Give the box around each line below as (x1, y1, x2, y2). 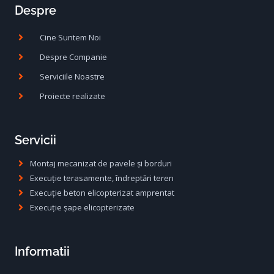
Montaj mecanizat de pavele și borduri (30, 157, 172, 169)
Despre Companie (40, 51, 107, 62)
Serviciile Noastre (40, 70, 105, 82)
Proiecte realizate (40, 90, 105, 102)
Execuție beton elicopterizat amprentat (30, 187, 174, 198)
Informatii (15, 243, 70, 259)
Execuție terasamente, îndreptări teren (30, 172, 174, 183)
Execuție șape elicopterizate (30, 201, 135, 213)
